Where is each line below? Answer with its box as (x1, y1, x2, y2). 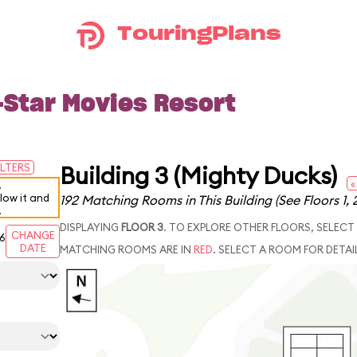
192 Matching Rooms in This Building (60, 192, 275, 208)
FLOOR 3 (121, 221, 163, 233)
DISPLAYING (60, 221, 121, 233)
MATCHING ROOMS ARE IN (60, 243, 194, 256)
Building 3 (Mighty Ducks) (60, 160, 337, 190)
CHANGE (10, 229, 55, 241)
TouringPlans (116, 24, 280, 44)
